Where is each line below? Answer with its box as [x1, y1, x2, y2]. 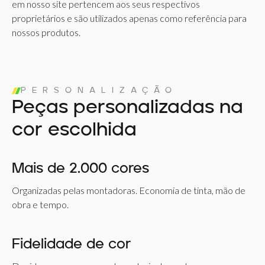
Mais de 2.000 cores [12, 162, 149, 176]
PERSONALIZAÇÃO [21, 86, 177, 95]
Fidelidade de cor [12, 238, 131, 252]
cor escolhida [12, 121, 137, 140]
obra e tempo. [12, 199, 69, 210]
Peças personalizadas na [12, 99, 243, 118]
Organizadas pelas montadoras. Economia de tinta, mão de [12, 185, 245, 196]
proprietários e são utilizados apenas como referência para [12, 12, 247, 24]
